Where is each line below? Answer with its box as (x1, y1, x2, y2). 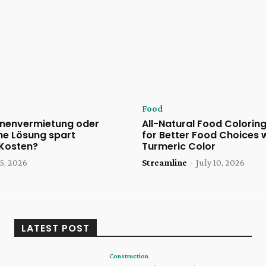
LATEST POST (21, 221, 90, 235)
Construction (109, 251, 148, 260)
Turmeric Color (142, 139, 216, 153)
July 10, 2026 (196, 157, 245, 167)
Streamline (142, 157, 187, 167)
